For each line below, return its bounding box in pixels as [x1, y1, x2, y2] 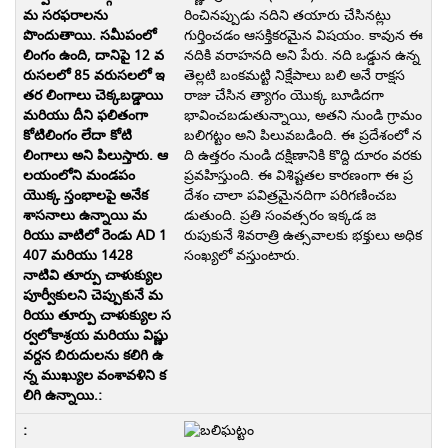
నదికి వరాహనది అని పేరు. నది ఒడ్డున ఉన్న [183, 45, 420, 66]
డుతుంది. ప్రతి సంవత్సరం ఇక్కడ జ [183, 205, 376, 226]
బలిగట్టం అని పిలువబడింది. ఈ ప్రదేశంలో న [183, 125, 422, 146]
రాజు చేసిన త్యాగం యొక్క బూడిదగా [183, 85, 384, 106]
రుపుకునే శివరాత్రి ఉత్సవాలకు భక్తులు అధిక [183, 225, 422, 246]
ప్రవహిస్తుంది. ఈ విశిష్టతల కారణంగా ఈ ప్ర [183, 165, 413, 186]
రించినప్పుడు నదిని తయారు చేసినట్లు [183, 5, 391, 26]
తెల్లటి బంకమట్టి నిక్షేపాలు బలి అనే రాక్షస [183, 65, 405, 86]
